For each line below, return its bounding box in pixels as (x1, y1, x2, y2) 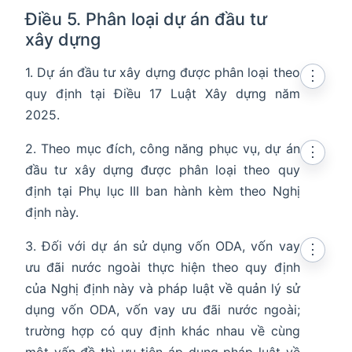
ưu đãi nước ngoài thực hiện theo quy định (25, 259, 300, 276)
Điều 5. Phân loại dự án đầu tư (25, 9, 267, 30)
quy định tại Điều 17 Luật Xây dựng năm (25, 86, 300, 102)
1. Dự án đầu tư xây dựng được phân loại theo (25, 64, 300, 81)
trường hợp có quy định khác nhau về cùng (25, 323, 300, 339)
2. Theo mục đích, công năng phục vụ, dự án (25, 141, 300, 157)
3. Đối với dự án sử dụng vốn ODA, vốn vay (25, 238, 300, 255)
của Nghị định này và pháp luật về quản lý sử (25, 280, 300, 297)
